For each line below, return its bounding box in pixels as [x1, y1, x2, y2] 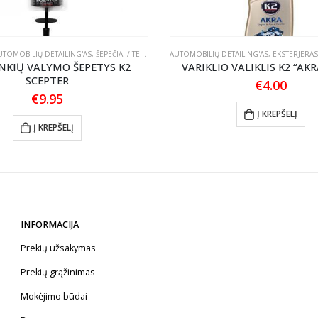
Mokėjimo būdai [21, 290, 87, 303]
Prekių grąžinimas [21, 266, 95, 279]
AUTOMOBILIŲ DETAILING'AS [170, 48, 268, 59]
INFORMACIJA [21, 219, 79, 231]
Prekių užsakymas [21, 242, 96, 255]
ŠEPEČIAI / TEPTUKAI [96, 48, 140, 59]
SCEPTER [26, 72, 69, 87]
